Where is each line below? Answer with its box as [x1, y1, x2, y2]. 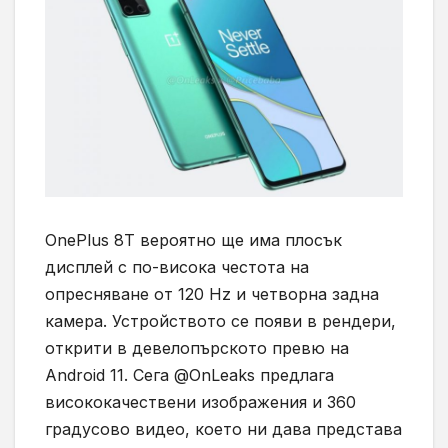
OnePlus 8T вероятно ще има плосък [45, 229, 342, 250]
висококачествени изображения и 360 [45, 391, 356, 412]
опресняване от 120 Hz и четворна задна [45, 283, 379, 304]
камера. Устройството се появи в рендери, [45, 310, 396, 331]
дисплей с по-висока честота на [45, 256, 309, 277]
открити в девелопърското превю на [45, 337, 349, 358]
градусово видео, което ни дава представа [45, 418, 402, 439]
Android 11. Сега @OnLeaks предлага [45, 364, 334, 385]
